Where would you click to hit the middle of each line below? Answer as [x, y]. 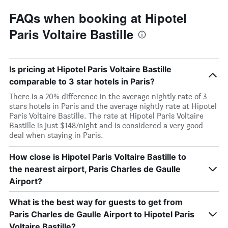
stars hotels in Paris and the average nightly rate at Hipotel [113, 106]
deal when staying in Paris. [56, 135]
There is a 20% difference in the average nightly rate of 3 [108, 96]
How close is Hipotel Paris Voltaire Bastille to [98, 157]
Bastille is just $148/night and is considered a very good [106, 125]
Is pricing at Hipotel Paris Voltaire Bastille [90, 69]
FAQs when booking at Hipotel [98, 18]
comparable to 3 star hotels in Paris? [82, 81]
